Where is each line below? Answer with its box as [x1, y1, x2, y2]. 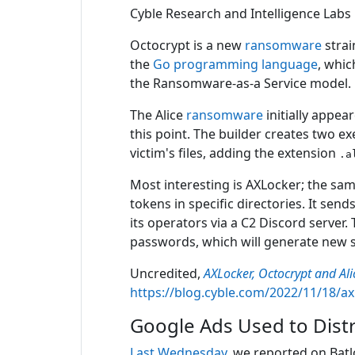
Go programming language [153, 55, 319, 73]
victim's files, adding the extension [130, 144, 340, 162]
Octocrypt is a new [130, 36, 246, 54]
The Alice [130, 106, 187, 124]
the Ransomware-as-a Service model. [130, 74, 352, 92]
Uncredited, [130, 265, 204, 282]
